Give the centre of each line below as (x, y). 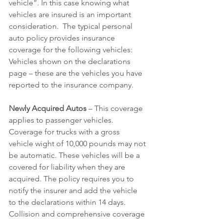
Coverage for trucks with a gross (65, 132)
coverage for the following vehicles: (71, 50)
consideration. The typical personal (72, 26)
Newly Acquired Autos (48, 108)
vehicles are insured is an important (71, 14)
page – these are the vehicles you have (77, 73)
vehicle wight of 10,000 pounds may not (78, 143)
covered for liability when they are (68, 167)
